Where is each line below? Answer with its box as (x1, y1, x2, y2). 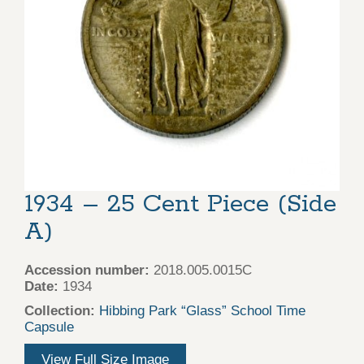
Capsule (24, 319, 74, 336)
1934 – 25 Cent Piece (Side (24, 188, 336, 220)
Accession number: (24, 262, 149, 279)
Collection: (24, 303, 95, 319)
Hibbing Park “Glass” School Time (99, 303, 305, 319)
